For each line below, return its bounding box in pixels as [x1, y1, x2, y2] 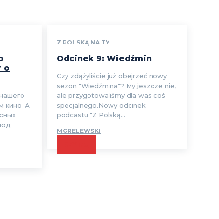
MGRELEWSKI [56, 127, 101, 135]
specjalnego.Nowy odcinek [56, 101, 146, 109]
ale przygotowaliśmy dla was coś [56, 91, 165, 100]
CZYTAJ [64, 141, 89, 149]
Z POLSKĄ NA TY [56, 39, 109, 46]
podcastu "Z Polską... [56, 111, 125, 119]
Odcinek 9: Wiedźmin [56, 54, 152, 64]
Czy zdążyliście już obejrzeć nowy [56, 72, 167, 80]
